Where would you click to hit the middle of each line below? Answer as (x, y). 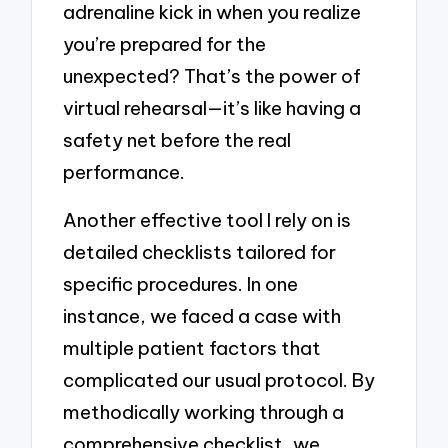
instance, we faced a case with (202, 315)
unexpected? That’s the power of (212, 76)
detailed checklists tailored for (200, 251)
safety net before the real (177, 140)
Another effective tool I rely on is (207, 219)
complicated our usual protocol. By (219, 379)
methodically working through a (204, 411)
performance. (124, 172)
